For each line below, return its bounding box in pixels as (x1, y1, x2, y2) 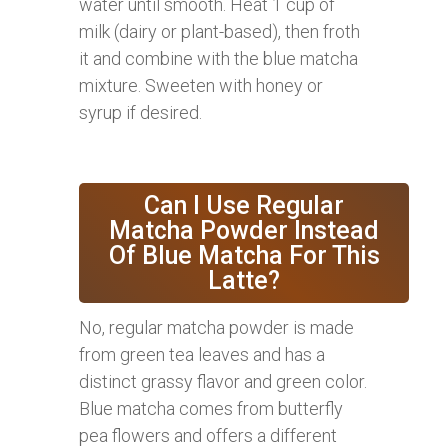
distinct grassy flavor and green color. (79, 371, 367, 393)
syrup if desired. (79, 102, 202, 124)
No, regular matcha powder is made (79, 317, 354, 339)
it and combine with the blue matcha (79, 48, 358, 70)
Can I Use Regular (144, 191, 344, 221)
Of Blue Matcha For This (108, 241, 380, 271)
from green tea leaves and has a (79, 344, 325, 366)
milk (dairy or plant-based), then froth (79, 21, 360, 43)
